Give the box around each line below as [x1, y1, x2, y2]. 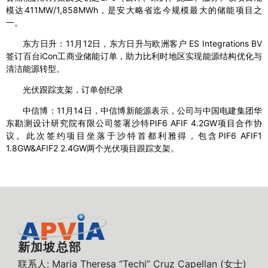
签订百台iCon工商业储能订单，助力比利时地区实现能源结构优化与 [6, 51, 262, 62]
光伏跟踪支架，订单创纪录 [23, 84, 123, 95]
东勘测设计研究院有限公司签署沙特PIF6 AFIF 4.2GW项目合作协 [6, 118, 262, 129]
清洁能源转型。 [6, 63, 65, 74]
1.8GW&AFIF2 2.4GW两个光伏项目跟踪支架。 [6, 143, 179, 154]
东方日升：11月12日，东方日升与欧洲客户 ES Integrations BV [23, 38, 262, 49]
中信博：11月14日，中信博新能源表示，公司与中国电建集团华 [23, 105, 262, 116]
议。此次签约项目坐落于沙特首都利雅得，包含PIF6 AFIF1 [6, 130, 262, 141]
